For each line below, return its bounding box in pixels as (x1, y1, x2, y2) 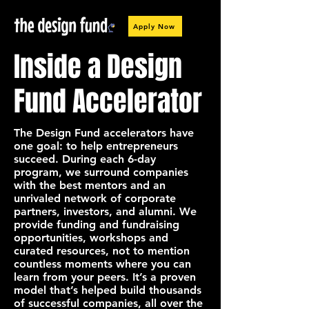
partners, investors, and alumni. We (14, 205, 197, 218)
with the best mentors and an (14, 179, 166, 192)
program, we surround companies (14, 166, 188, 179)
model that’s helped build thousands (14, 283, 201, 297)
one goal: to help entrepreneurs (14, 139, 178, 152)
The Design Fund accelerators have (14, 126, 194, 139)
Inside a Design (14, 46, 182, 87)
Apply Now (132, 21, 175, 31)
